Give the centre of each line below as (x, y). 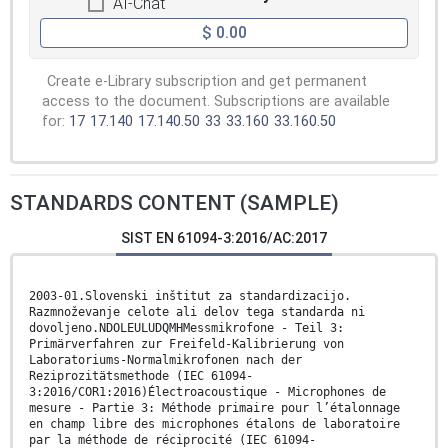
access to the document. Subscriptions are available (216, 102)
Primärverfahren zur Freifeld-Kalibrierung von (186, 344)
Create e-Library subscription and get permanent (207, 82)
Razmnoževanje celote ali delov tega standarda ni (197, 312)
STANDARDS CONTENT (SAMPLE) (174, 203)
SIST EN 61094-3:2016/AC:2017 (224, 238)
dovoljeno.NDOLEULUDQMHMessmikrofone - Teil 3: (186, 328)
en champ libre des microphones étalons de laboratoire (214, 424)
